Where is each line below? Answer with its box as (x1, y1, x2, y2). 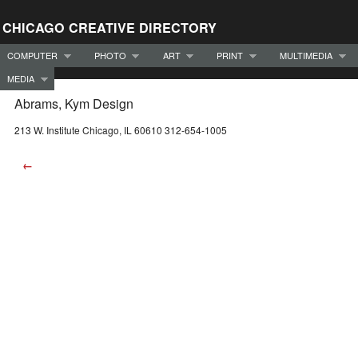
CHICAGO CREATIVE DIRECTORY (2, 18, 217, 37)
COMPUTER (7, 48, 58, 62)
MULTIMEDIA (280, 48, 332, 62)
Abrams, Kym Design (14, 94, 133, 113)
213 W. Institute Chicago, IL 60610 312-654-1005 (14, 123, 227, 137)
